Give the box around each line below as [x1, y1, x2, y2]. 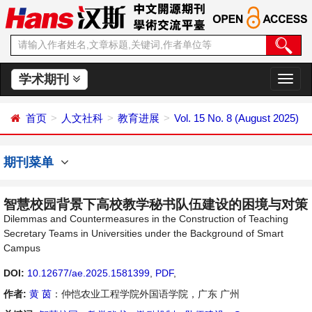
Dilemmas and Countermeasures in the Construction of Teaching [3, 213, 288, 224]
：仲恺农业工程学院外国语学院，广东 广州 [52, 288, 240, 299]
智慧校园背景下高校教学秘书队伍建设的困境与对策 [3, 197, 308, 212]
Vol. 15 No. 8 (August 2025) [174, 112, 299, 124]
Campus [3, 242, 40, 253]
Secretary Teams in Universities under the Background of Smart [3, 228, 283, 239]
